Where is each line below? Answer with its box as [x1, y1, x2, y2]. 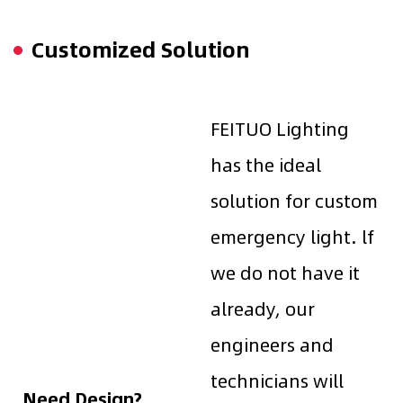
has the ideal [210, 149, 321, 178]
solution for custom [210, 185, 378, 214]
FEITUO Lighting [210, 113, 349, 142]
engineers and [210, 329, 334, 358]
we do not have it [210, 257, 360, 286]
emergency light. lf [210, 221, 374, 250]
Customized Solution [31, 31, 250, 66]
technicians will [210, 365, 344, 394]
